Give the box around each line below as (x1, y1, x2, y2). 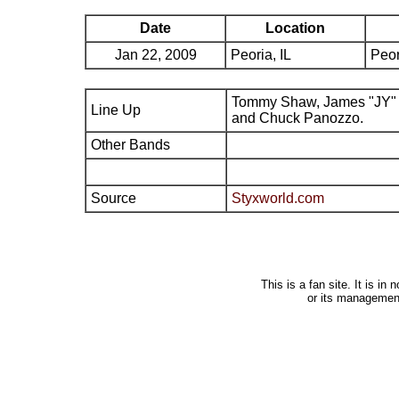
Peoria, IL (231, 47, 291, 62)
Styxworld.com (232, 191, 324, 206)
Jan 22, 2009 (114, 47, 197, 62)
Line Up (91, 102, 141, 118)
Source (91, 191, 136, 206)
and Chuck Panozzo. (232, 110, 363, 126)
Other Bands (91, 137, 170, 152)
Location (265, 20, 325, 36)
